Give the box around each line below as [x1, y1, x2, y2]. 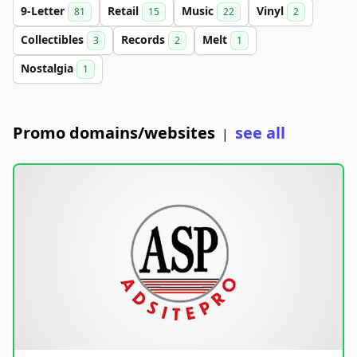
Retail [108, 3, 142, 18]
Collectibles [21, 32, 87, 47]
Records [121, 32, 168, 47]
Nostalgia [21, 61, 76, 76]
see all [235, 122, 285, 143]
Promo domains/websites [13, 122, 215, 143]
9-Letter [21, 3, 68, 18]
